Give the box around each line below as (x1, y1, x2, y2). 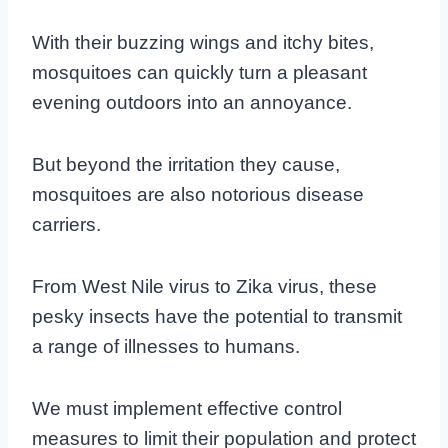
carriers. (32, 213, 101, 235)
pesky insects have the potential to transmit (32, 305, 402, 327)
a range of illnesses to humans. (32, 335, 300, 357)
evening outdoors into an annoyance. (32, 91, 352, 113)
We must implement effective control (32, 397, 342, 419)
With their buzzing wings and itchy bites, (32, 31, 374, 53)
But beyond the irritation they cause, (32, 153, 340, 175)
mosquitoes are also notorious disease (32, 183, 364, 205)
